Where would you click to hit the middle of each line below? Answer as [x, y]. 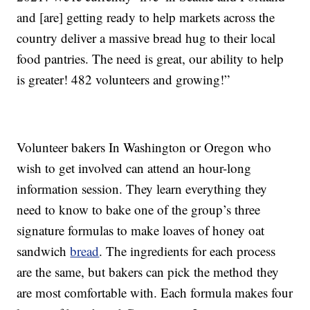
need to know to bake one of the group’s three [139, 210]
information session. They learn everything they [142, 189]
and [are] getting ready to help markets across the [146, 17]
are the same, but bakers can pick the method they [148, 272]
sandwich [44, 251]
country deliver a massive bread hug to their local [146, 38]
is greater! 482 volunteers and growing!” [124, 80]
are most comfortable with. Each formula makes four [155, 293]
